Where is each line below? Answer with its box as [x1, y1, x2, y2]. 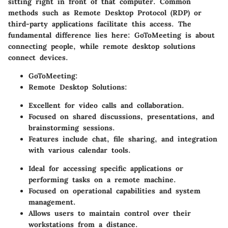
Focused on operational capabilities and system [28, 186, 201, 195]
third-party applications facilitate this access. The [8, 19, 191, 28]
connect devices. [8, 52, 68, 62]
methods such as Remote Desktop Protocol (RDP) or [8, 8, 202, 17]
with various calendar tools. [28, 145, 131, 155]
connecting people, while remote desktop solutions [8, 41, 195, 51]
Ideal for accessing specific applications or [28, 163, 183, 173]
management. [28, 197, 76, 207]
